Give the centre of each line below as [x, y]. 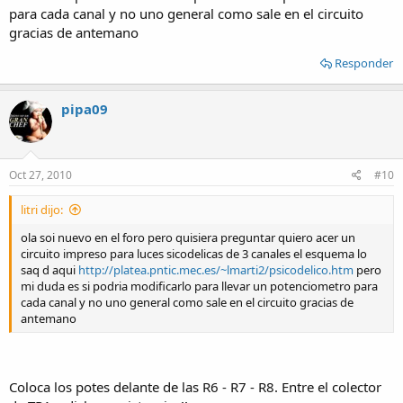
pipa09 [85, 108]
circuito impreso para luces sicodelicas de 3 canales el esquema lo [194, 254]
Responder [364, 63]
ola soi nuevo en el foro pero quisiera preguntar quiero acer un [188, 237]
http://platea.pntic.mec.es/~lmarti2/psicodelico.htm [216, 270]
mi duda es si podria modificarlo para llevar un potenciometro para [199, 286]
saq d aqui [49, 270]
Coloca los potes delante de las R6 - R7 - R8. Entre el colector [195, 386]
